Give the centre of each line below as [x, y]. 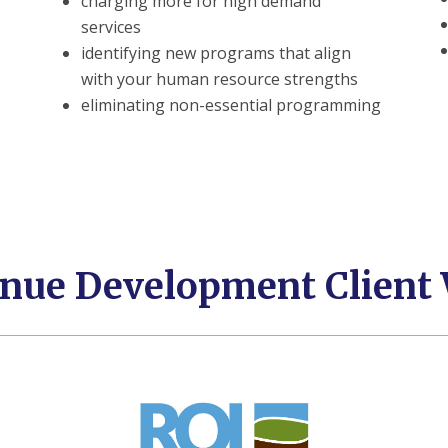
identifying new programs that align [215, 53]
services [110, 27]
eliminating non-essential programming [230, 105]
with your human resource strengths [219, 79]
